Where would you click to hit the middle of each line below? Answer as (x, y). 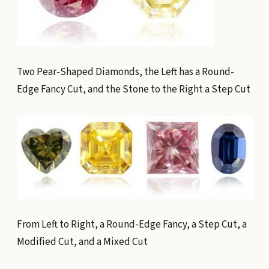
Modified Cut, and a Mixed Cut (82, 242)
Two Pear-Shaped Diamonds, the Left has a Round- (125, 72)
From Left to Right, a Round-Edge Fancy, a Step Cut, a (131, 224)
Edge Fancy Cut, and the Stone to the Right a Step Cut (133, 90)
